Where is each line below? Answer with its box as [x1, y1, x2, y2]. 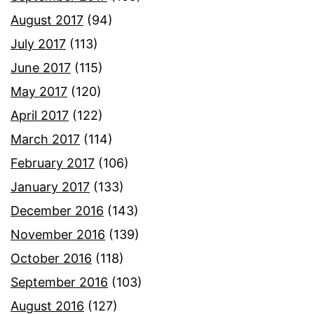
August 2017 [11, 13, 83, 28]
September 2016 [11, 275, 108, 290]
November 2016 [11, 227, 105, 243]
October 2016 [11, 251, 92, 266]
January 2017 [11, 179, 90, 195]
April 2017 [11, 108, 69, 123]
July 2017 [11, 36, 66, 52]
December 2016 [11, 203, 104, 219]
